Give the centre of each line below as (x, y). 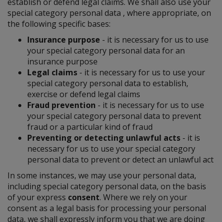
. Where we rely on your (143, 197)
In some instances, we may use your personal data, (102, 175)
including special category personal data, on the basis (107, 186)
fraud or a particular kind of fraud (90, 127)
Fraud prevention (62, 105)
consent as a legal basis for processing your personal (107, 208)
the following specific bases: (59, 24)
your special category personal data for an (106, 51)
